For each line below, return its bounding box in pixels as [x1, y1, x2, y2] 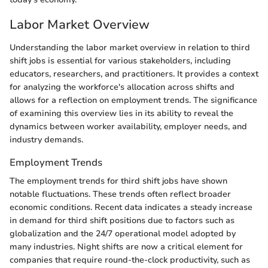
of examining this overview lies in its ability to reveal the [10, 107, 233, 119]
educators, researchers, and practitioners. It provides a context [10, 68, 258, 80]
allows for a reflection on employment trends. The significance [10, 94, 257, 106]
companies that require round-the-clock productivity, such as [10, 254, 250, 266]
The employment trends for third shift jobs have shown [10, 175, 227, 187]
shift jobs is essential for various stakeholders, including [10, 54, 231, 66]
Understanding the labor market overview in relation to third [10, 41, 250, 53]
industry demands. [10, 133, 83, 145]
